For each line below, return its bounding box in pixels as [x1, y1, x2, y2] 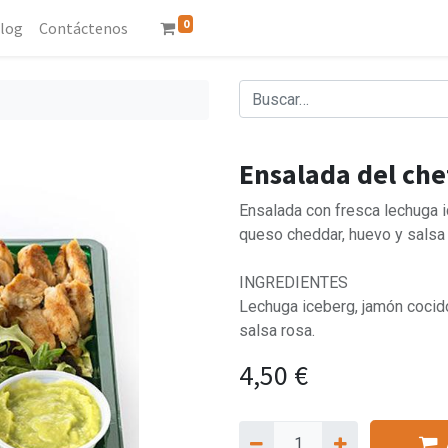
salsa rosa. [239, 321, 315, 340]
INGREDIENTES [239, 273, 348, 292]
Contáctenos [38, 18, 128, 38]
